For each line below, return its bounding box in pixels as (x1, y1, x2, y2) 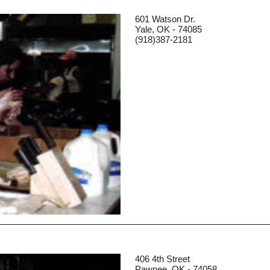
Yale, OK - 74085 (135, 24, 202, 34)
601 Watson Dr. (135, 13, 195, 24)
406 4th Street (135, 253, 190, 264)
